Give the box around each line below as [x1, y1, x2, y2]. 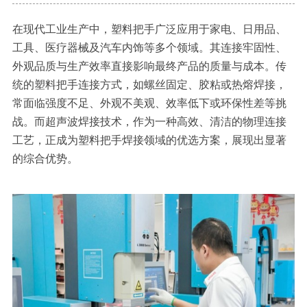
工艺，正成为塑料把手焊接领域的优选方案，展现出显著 [12, 134, 286, 146]
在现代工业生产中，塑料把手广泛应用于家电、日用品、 [12, 23, 286, 35]
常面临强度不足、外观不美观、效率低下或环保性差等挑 [12, 97, 286, 109]
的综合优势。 [12, 152, 78, 164]
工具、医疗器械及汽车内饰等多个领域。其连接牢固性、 [12, 41, 286, 53]
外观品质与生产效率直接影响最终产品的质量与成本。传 [12, 60, 286, 72]
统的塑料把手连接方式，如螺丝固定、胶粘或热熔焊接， [12, 78, 286, 90]
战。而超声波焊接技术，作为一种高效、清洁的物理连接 [12, 115, 286, 127]
